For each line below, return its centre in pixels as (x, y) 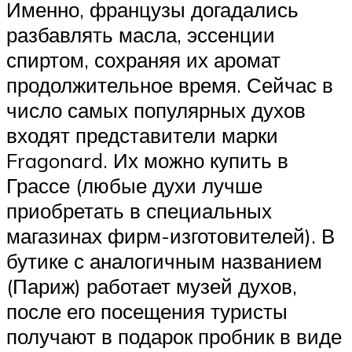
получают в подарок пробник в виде (174, 336)
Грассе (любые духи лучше (134, 185)
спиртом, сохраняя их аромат (143, 59)
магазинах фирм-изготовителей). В (170, 235)
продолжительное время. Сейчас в (170, 84)
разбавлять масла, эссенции (141, 34)
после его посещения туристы (147, 311)
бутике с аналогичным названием (164, 260)
